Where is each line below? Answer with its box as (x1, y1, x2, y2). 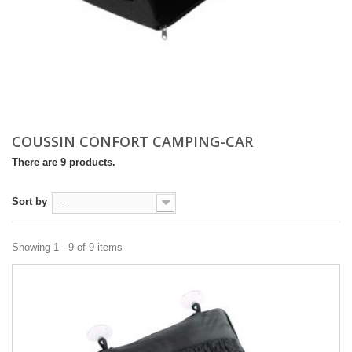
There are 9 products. (12, 156, 115, 168)
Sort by (12, 196, 47, 207)
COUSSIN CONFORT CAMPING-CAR (12, 132, 257, 151)
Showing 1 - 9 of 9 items (12, 241, 123, 253)
